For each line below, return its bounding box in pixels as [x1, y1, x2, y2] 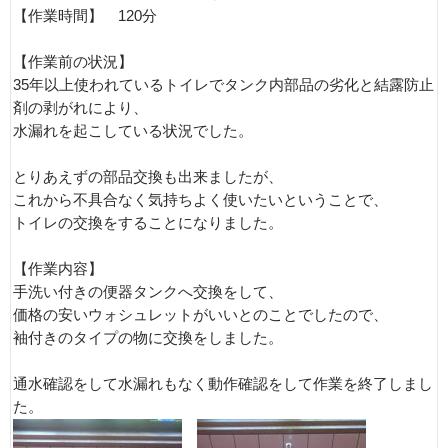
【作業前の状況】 [13, 53, 133, 70]
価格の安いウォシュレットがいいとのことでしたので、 [13, 306, 388, 323]
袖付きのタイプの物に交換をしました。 [13, 329, 283, 346]
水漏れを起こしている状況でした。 [13, 122, 253, 139]
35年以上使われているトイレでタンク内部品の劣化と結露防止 [13, 76, 434, 93]
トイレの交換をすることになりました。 [13, 214, 283, 231]
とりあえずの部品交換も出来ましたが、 [13, 168, 283, 185]
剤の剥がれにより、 [13, 99, 148, 116]
